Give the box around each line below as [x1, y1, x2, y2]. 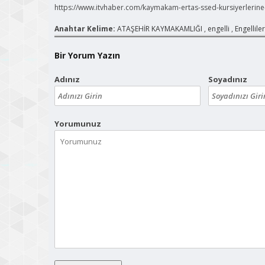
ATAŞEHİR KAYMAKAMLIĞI [117, 24, 202, 34]
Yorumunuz [54, 118, 101, 130]
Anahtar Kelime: [54, 24, 117, 34]
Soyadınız [208, 74, 247, 85]
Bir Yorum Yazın [54, 50, 120, 61]
